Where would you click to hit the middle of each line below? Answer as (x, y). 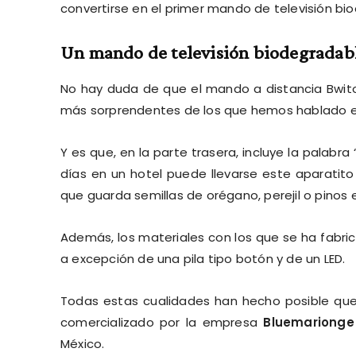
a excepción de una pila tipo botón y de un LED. (203, 258)
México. (83, 343)
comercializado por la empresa (162, 322)
